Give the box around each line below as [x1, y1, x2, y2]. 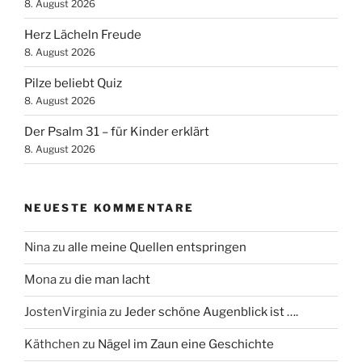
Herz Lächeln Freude [24, 27, 141, 42]
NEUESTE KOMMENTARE [24, 201, 195, 215]
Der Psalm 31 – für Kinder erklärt [24, 124, 209, 139]
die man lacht [74, 272, 150, 288]
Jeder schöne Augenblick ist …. [124, 305, 298, 320]
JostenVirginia [24, 305, 107, 320]
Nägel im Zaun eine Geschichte [98, 337, 274, 352]
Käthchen [24, 337, 80, 352]
